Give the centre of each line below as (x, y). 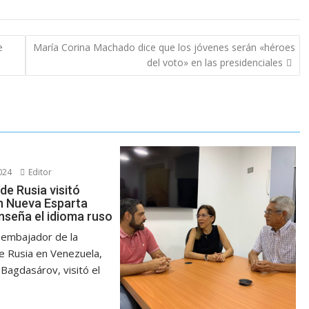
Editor (39, 172)
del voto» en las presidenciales (215, 63)
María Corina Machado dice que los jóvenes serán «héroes (164, 48)
